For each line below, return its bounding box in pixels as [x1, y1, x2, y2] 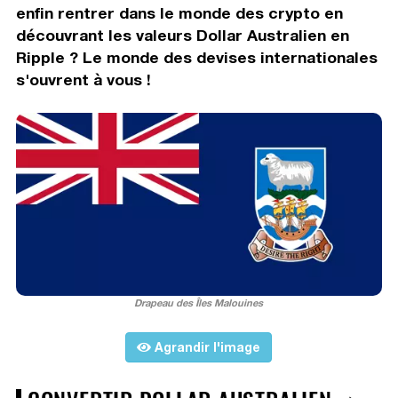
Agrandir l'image [151, 338, 261, 354]
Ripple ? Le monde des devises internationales [15, 47, 378, 67]
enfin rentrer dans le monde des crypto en [15, 3, 343, 22]
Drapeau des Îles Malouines [134, 296, 264, 308]
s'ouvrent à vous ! [15, 69, 151, 89]
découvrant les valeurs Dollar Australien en [15, 25, 349, 44]
